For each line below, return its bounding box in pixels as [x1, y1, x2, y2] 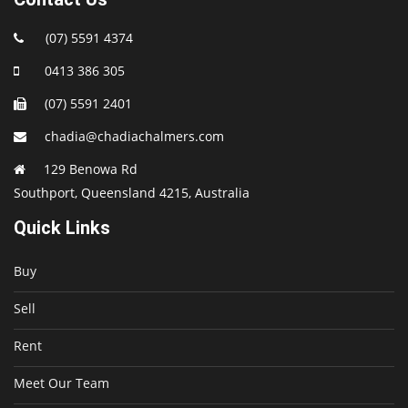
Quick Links [14, 217, 110, 240]
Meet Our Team [14, 374, 109, 393]
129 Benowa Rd [44, 160, 138, 178]
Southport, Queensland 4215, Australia [14, 184, 250, 202]
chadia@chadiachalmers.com [45, 127, 224, 146]
